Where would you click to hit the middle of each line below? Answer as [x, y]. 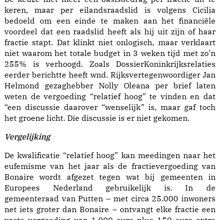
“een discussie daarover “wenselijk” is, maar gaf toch [110, 107]
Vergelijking [27, 137]
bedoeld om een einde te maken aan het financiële [110, 21]
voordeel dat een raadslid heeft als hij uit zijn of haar [110, 32]
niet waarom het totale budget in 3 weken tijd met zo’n [110, 53]
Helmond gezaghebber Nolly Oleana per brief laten [110, 86]
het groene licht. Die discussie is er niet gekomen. [97, 118]
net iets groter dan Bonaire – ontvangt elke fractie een [110, 209]
